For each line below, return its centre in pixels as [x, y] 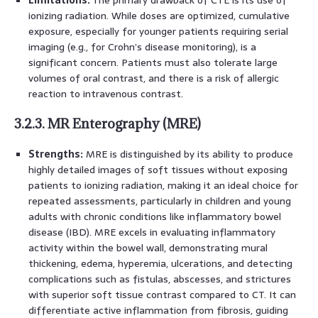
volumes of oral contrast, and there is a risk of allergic [154, 78]
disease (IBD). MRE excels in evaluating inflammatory [152, 232]
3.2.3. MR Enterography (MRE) [108, 123]
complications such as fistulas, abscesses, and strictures [160, 279]
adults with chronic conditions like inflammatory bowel [155, 216]
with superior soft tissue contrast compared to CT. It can [162, 294]
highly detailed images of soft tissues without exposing [158, 169]
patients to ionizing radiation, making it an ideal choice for [163, 185]
